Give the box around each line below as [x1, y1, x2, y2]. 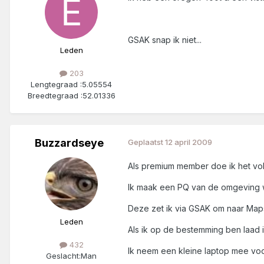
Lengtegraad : [31, 79, 82, 89]
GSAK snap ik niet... [128, 34, 202, 45]
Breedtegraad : [27, 90, 82, 100]
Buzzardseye [34, 136, 104, 149]
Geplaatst [128, 137, 165, 147]
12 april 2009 [165, 137, 212, 147]
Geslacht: [46, 250, 81, 260]
